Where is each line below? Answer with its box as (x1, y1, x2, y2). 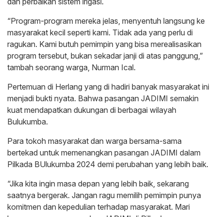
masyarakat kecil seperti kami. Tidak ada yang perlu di (7, 28, 193, 38)
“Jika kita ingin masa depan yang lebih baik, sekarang (7, 179, 189, 189)
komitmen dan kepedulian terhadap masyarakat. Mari (7, 202, 190, 212)
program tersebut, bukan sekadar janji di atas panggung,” (7, 51, 203, 61)
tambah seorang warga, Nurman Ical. (7, 62, 136, 73)
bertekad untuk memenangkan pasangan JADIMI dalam (7, 148, 201, 158)
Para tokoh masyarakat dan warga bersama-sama (7, 136, 182, 146)
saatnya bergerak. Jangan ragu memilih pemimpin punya (7, 190, 201, 201)
